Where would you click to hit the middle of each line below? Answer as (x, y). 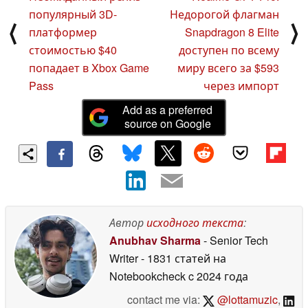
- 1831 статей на (184, 258)
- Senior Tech (234, 240)
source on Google (167, 123)
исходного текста (195, 222)
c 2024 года (217, 276)
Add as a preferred (168, 109)
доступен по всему (229, 50)
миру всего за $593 (228, 68)
